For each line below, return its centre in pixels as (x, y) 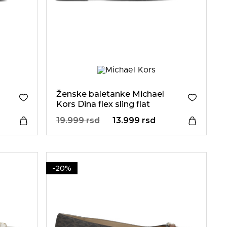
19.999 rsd (78, 120)
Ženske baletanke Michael (110, 94)
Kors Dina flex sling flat (103, 104)
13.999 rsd (134, 120)
